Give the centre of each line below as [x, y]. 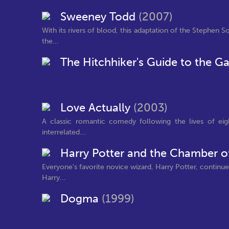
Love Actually [97, 108]
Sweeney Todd [99, 17]
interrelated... [64, 132]
